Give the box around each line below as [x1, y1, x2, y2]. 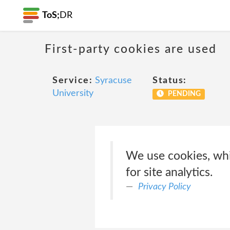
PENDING [166, 90, 201, 98]
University [52, 89, 93, 98]
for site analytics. [125, 166, 213, 178]
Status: [152, 76, 187, 85]
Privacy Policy [138, 182, 191, 191]
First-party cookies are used [45, 43, 217, 55]
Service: [52, 76, 92, 85]
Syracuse [95, 76, 132, 85]
